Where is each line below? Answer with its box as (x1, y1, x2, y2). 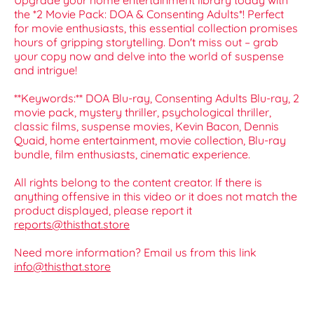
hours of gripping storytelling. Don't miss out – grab (14, 35, 278, 50)
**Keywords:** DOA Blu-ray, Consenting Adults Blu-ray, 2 (14, 91, 299, 106)
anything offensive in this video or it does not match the (14, 189, 297, 204)
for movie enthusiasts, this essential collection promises (14, 21, 298, 36)
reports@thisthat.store (14, 217, 130, 232)
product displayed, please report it (14, 203, 192, 218)
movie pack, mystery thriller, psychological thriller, (14, 105, 271, 120)
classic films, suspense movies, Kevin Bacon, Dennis (14, 119, 279, 134)
